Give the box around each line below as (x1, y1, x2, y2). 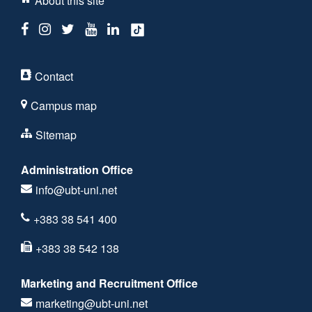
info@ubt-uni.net (36, 181, 117, 198)
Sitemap (36, 126, 77, 143)
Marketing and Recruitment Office (21, 274, 198, 291)
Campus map (31, 97, 97, 114)
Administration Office (21, 161, 133, 178)
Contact (35, 68, 73, 84)
